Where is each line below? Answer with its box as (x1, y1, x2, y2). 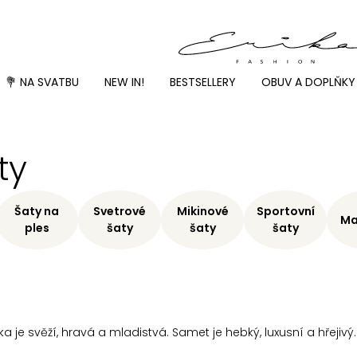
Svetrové (93, 203, 146, 220)
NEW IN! (104, 73, 144, 90)
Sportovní (256, 203, 315, 220)
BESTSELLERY (170, 73, 236, 90)
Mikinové (176, 203, 229, 220)
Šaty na (14, 203, 59, 220)
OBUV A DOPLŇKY (261, 73, 355, 90)
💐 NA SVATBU (6, 73, 79, 90)
